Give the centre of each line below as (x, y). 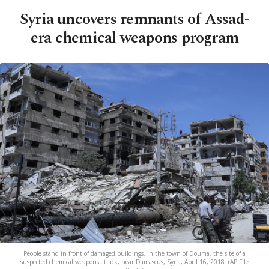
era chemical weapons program (134, 38)
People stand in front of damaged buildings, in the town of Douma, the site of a (134, 254)
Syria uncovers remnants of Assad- (134, 19)
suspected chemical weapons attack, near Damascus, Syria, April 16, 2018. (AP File (134, 262)
